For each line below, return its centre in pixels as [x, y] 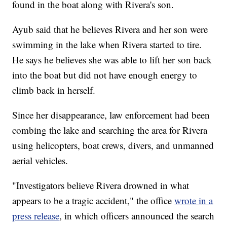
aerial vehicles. [40, 161]
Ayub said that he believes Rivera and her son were [110, 29]
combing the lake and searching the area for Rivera [110, 130]
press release [36, 216]
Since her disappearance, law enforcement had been [111, 115]
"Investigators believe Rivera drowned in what [101, 185]
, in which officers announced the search [137, 216]
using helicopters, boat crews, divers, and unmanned [113, 145]
